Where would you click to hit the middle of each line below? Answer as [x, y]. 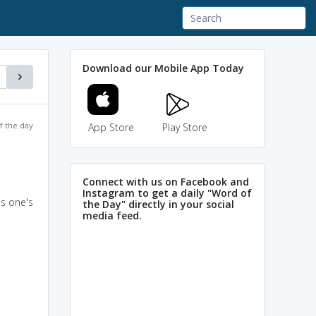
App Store [111, 127]
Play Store [185, 127]
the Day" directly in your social [158, 204]
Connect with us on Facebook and [166, 181]
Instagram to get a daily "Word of [167, 193]
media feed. [112, 215]
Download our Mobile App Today [163, 68]
